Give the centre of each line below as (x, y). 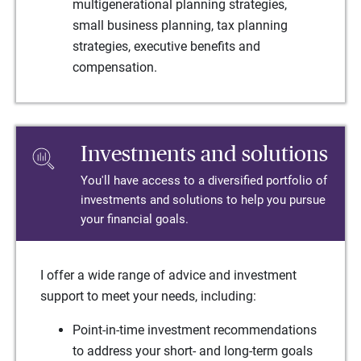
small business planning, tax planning (180, 25)
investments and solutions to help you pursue (203, 200)
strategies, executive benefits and (166, 46)
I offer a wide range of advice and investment (168, 275)
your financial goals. (135, 219)
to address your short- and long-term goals (193, 351)
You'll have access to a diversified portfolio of (204, 180)
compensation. (115, 67)
